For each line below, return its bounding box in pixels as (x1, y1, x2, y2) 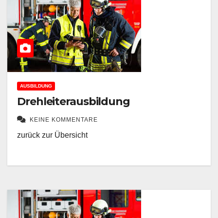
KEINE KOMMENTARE (30, 112, 98, 119)
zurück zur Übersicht (17, 127, 88, 135)
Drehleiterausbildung (17, 91, 130, 104)
